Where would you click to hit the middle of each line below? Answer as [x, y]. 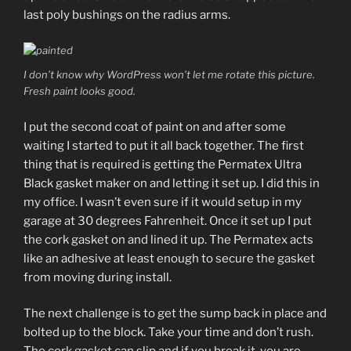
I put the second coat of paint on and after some [155, 127]
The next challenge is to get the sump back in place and [175, 314]
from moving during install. [98, 277]
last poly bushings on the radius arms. [127, 15]
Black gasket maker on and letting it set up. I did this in [172, 183]
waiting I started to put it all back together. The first [164, 145]
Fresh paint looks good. [80, 91]
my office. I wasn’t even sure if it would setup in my [163, 202]
